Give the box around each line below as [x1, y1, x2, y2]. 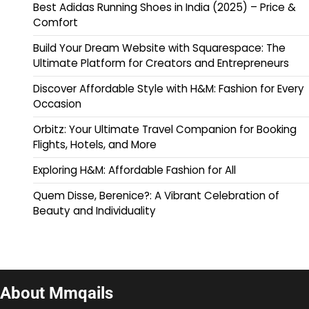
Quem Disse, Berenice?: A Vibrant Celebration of [33, 188, 279, 203]
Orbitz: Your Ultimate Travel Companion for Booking [33, 122, 297, 137]
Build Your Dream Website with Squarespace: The [33, 41, 286, 56]
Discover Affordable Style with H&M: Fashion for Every [33, 81, 304, 97]
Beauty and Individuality [33, 203, 156, 219]
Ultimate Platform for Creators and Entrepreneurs [33, 56, 289, 71]
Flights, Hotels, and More [33, 137, 157, 152]
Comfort [33, 15, 78, 30]
